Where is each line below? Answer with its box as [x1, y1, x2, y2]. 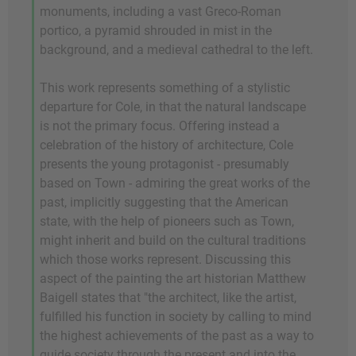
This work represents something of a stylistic [40, 79, 290, 95]
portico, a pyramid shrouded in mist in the [40, 22, 272, 38]
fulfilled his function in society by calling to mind [40, 308, 311, 324]
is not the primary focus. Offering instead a [40, 118, 280, 133]
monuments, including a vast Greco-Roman [40, 3, 281, 19]
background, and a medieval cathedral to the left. [40, 41, 313, 57]
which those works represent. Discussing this [40, 251, 291, 267]
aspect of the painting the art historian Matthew [40, 270, 306, 286]
